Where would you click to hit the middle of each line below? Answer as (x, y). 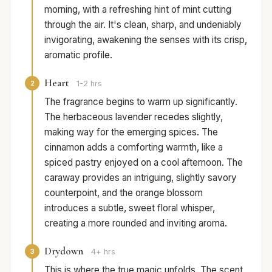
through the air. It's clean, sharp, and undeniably (143, 25)
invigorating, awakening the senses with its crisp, (146, 40)
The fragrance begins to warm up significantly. (141, 102)
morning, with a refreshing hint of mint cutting (138, 10)
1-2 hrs (89, 84)
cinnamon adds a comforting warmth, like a (134, 148)
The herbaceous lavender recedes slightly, (134, 117)
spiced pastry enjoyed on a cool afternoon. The (144, 163)
